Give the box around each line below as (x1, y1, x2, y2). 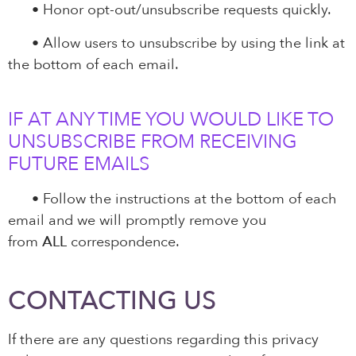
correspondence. (67, 232, 180, 253)
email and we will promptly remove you (8, 211, 266, 231)
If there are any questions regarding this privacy (8, 329, 319, 350)
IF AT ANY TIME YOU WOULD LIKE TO (8, 106, 334, 133)
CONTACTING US (8, 283, 216, 319)
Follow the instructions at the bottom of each (39, 189, 337, 210)
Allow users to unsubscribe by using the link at (39, 33, 345, 53)
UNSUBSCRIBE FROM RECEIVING (8, 129, 297, 156)
